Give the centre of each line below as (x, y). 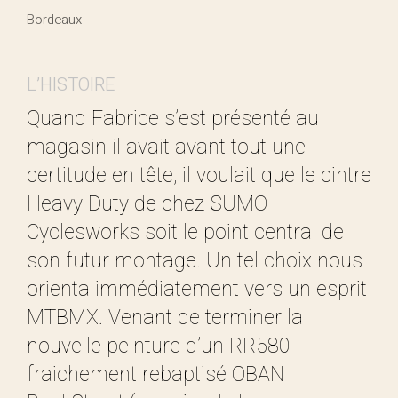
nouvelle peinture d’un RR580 (159, 346)
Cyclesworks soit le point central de (185, 232)
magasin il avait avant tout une (166, 147)
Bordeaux (54, 19)
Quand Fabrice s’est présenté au (173, 119)
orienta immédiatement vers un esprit (197, 289)
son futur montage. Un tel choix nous (195, 261)
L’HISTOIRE (71, 85)
